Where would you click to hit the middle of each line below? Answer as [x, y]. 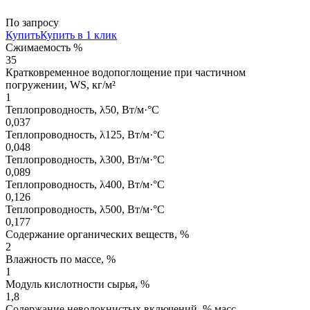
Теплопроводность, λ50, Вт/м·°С [82, 109]
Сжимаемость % [44, 47]
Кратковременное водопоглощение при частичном [126, 72]
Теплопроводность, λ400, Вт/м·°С [85, 184]
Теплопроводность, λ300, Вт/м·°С [85, 159]
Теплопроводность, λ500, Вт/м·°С [85, 209]
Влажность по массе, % [61, 259]
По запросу [32, 22]
